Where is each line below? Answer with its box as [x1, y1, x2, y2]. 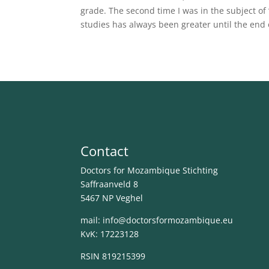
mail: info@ [80, 214, 127, 226]
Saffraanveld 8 [80, 178, 139, 190]
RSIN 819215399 [80, 250, 146, 262]
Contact [80, 142, 129, 160]
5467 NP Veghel [80, 192, 144, 204]
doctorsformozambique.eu [126, 214, 234, 226]
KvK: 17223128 [80, 228, 139, 240]
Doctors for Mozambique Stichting [80, 165, 219, 177]
